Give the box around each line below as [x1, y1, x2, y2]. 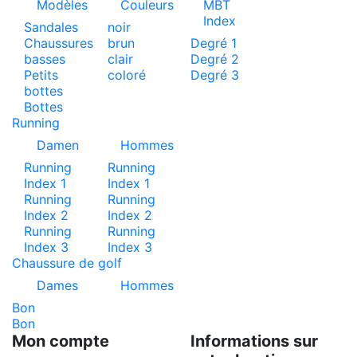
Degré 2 [190, 51, 239, 68]
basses [24, 51, 65, 68]
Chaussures [24, 35, 93, 52]
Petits [24, 67, 58, 84]
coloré [107, 67, 146, 84]
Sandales [24, 19, 78, 36]
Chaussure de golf [12, 255, 122, 272]
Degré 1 [190, 35, 237, 52]
